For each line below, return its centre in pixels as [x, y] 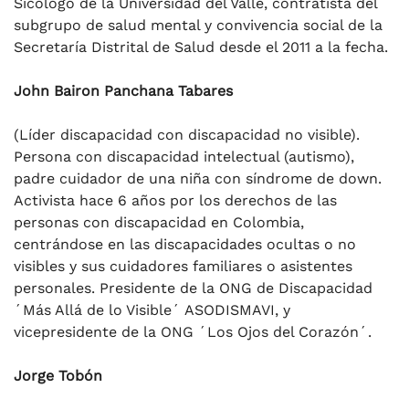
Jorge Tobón [58, 375]
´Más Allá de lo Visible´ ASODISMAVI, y [152, 309]
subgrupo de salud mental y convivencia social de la [198, 25]
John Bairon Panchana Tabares [123, 90]
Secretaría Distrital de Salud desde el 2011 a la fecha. [201, 47]
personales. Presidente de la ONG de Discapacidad [193, 288]
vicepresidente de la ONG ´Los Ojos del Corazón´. [193, 331]
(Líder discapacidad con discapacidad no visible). [187, 134]
